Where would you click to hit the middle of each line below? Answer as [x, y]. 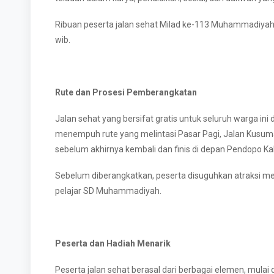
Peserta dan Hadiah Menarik [113, 243]
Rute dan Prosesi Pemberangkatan [126, 92]
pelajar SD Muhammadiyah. [109, 191]
